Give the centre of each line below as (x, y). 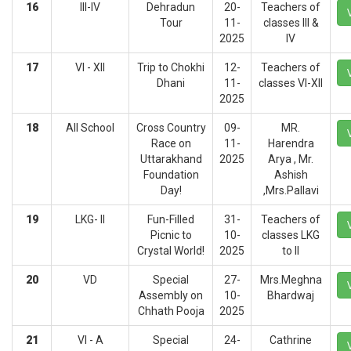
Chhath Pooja (171, 311)
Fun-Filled (171, 219)
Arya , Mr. (291, 159)
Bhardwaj (291, 295)
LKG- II (90, 219)
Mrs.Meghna (291, 280)
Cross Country (171, 128)
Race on (171, 143)
